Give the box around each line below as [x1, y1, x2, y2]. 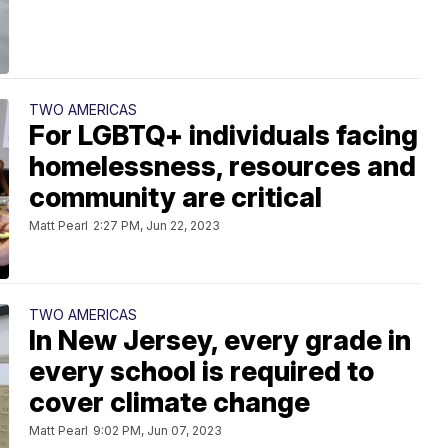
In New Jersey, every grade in [29, 324, 411, 358]
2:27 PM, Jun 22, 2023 [93, 218, 220, 234]
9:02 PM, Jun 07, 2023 [93, 423, 222, 439]
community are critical [29, 181, 322, 215]
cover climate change [29, 386, 310, 420]
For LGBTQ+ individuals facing [29, 119, 418, 153]
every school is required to [29, 355, 374, 389]
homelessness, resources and [29, 150, 416, 184]
